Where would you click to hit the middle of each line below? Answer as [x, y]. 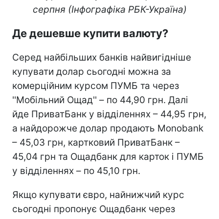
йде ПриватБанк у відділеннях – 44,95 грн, [109, 114]
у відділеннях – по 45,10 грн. [76, 171]
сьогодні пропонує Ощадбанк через [94, 209]
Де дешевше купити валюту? [90, 33]
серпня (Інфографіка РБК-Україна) [109, 9]
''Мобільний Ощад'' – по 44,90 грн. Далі [100, 100]
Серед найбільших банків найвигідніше [102, 57]
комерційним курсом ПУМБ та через [96, 86]
